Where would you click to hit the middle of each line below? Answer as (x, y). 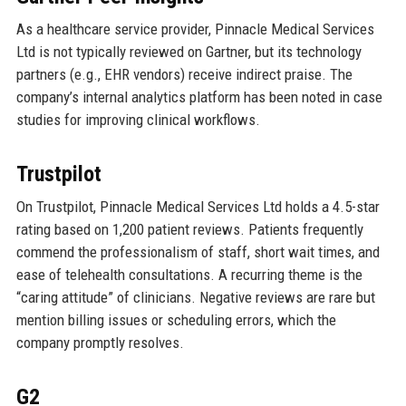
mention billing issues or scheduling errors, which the (176, 320)
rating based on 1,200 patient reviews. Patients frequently (189, 230)
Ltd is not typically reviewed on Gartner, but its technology (188, 52)
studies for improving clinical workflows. (138, 120)
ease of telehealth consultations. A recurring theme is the (189, 275)
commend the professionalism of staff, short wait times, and (198, 252)
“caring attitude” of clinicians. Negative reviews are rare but (195, 298)
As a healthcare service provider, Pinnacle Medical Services (195, 29)
